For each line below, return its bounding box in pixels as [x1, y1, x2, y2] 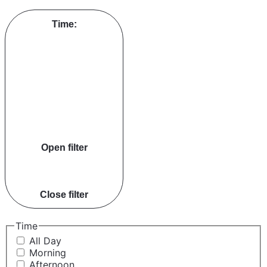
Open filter [41, 142, 88, 153]
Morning [29, 247, 66, 259]
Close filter [40, 188, 88, 200]
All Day [29, 235, 61, 247]
